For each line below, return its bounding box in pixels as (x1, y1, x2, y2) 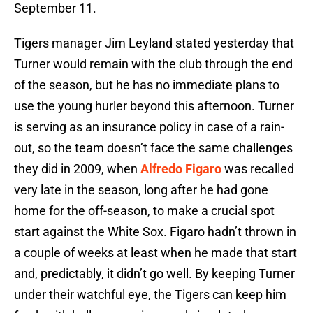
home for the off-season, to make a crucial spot (14, 203, 275, 219)
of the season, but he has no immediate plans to (14, 78, 279, 93)
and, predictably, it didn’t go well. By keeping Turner (14, 266, 295, 282)
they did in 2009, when (14, 161, 140, 177)
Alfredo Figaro (140, 161, 221, 177)
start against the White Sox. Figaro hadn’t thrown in (14, 224, 296, 240)
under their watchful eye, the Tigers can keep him (14, 287, 286, 303)
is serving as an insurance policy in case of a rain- (14, 119, 284, 135)
